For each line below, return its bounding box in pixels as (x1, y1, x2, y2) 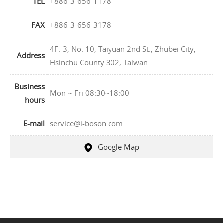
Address (17, 50, 45, 61)
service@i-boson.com (50, 118, 123, 129)
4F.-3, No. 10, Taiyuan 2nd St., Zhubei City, (50, 44, 196, 54)
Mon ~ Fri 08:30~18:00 (50, 88, 129, 98)
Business (14, 81, 45, 92)
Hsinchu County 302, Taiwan (50, 57, 148, 68)
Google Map (98, 142, 139, 152)
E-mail (23, 118, 45, 129)
